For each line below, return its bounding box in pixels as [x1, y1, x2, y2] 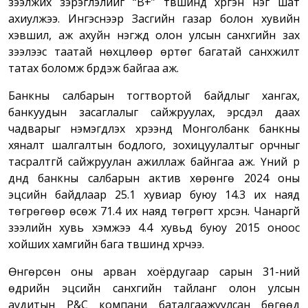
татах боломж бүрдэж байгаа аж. [8, 60, 179, 76]
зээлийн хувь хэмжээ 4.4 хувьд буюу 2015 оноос [8, 220, 300, 236]
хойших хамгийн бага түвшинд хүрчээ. [8, 236, 204, 252]
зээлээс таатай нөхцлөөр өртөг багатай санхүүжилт [8, 44, 300, 60]
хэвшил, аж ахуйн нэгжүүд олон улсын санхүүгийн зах [8, 27, 300, 43]
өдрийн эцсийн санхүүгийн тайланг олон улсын [8, 280, 300, 296]
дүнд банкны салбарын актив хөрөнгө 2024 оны [8, 170, 300, 186]
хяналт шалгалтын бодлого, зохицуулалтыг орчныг [8, 137, 300, 153]
